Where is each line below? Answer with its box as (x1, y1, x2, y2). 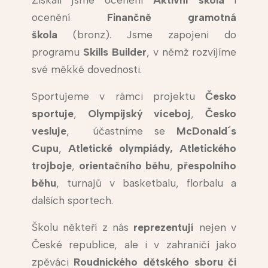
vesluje (31, 124, 66, 138)
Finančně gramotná (106, 11, 237, 24)
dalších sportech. (31, 194, 113, 207)
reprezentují (129, 221, 199, 234)
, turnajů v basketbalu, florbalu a (56, 176, 237, 190)
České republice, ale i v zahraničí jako (31, 238, 237, 251)
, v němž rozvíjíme (146, 45, 237, 59)
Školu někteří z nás (31, 221, 129, 234)
